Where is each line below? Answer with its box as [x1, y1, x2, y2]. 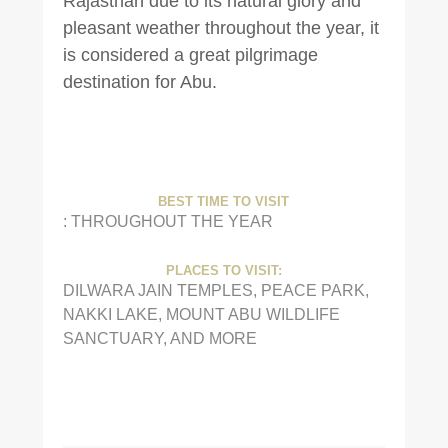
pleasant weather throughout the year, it [62, 17, 379, 38]
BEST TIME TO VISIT [158, 194, 290, 209]
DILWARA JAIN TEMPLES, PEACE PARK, [62, 281, 369, 300]
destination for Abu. [62, 71, 217, 92]
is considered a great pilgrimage [62, 44, 318, 65]
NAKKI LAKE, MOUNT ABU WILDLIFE [62, 305, 340, 324]
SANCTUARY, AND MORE [62, 329, 257, 348]
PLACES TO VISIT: [165, 264, 282, 279]
